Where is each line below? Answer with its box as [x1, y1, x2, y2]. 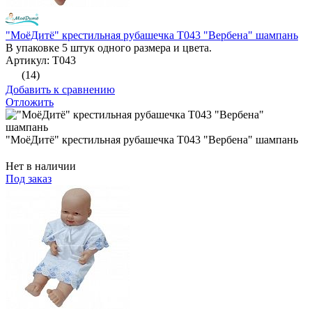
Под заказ [6, 173, 52, 185]
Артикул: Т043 [6, 54, 76, 67]
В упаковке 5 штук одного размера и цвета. [6, 42, 212, 54]
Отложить [6, 96, 54, 109]
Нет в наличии [6, 160, 76, 173]
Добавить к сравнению [6, 84, 115, 96]
